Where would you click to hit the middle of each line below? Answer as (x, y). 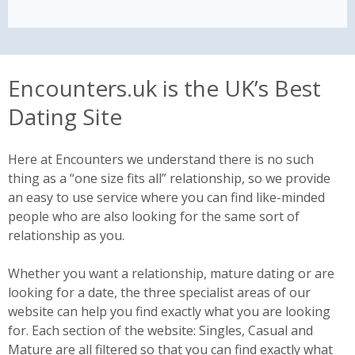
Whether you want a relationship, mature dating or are (171, 273)
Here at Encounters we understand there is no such (161, 159)
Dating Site (65, 116)
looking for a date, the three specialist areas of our (159, 292)
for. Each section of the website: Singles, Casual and (160, 330)
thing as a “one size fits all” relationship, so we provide (169, 178)
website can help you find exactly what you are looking (169, 311)
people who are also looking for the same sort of (154, 216)
